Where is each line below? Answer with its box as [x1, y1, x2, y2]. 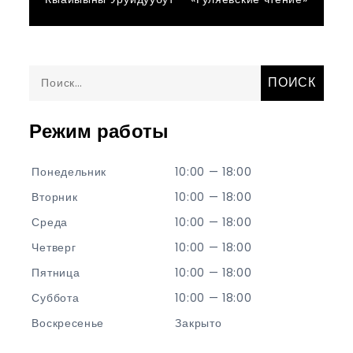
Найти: [28, 67, 66, 84]
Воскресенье [32, 314, 105, 331]
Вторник [32, 188, 78, 205]
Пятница [32, 264, 80, 281]
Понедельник [32, 163, 107, 180]
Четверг [32, 239, 76, 255]
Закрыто [175, 314, 222, 331]
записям [44, 39, 176, 87]
